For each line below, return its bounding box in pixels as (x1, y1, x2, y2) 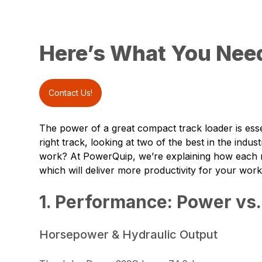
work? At (39, 150, 84, 163)
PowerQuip (83, 150, 133, 163)
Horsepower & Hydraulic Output (39, 227, 218, 242)
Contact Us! (49, 88, 93, 98)
